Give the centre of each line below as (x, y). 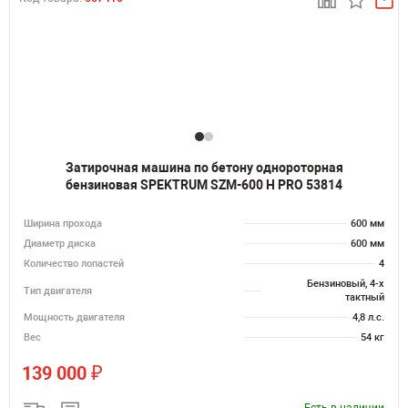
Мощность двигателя (74, 317)
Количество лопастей (74, 264)
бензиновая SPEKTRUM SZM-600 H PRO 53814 (204, 185)
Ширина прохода (63, 224)
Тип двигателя (58, 291)
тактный (365, 297)
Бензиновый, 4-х (346, 284)
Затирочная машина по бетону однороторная (204, 168)
